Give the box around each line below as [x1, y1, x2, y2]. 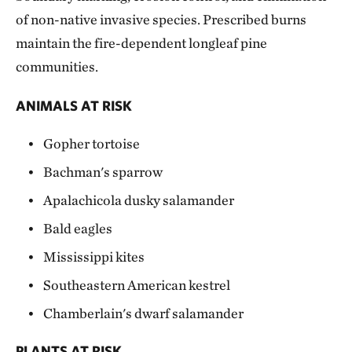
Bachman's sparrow [43, 163, 163, 181]
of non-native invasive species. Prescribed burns [16, 11, 306, 28]
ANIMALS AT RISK [16, 97, 132, 115]
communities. [16, 58, 98, 75]
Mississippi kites [43, 248, 145, 266]
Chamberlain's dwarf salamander [43, 305, 244, 322]
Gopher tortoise [43, 135, 141, 152]
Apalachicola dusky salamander [43, 192, 235, 209]
